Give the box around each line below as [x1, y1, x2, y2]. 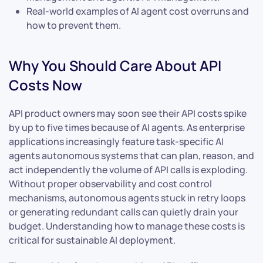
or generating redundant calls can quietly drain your [9, 205, 238, 219]
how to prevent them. [26, 19, 121, 32]
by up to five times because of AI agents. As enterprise [9, 121, 245, 134]
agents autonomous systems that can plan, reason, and [9, 149, 254, 163]
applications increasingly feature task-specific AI [9, 135, 224, 149]
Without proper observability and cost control [9, 177, 212, 191]
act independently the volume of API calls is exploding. [9, 163, 248, 177]
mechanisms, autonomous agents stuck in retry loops [9, 191, 245, 205]
